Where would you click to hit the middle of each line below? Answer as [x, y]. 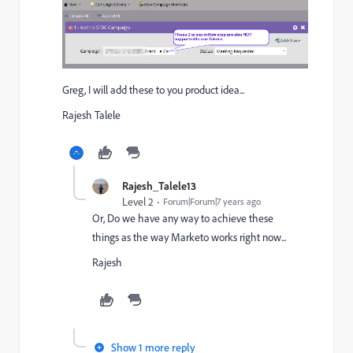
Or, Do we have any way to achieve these [183, 218]
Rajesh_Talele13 [159, 185]
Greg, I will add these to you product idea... [153, 89]
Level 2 [138, 201]
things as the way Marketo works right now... [189, 237]
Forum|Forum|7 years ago [212, 201]
